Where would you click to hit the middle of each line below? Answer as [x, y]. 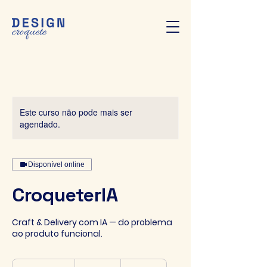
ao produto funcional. [57, 234]
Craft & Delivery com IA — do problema [92, 222]
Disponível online [56, 164]
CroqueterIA [65, 195]
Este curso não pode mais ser [76, 112]
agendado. [40, 124]
